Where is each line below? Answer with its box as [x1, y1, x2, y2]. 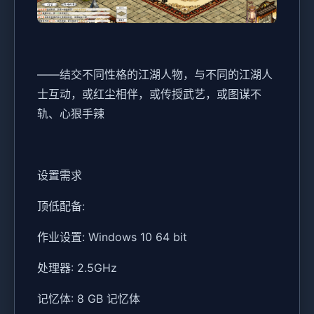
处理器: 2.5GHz [37, 260, 117, 275]
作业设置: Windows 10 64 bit [37, 229, 187, 244]
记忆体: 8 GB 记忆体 [37, 291, 140, 306]
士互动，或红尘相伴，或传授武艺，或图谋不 [37, 86, 261, 101]
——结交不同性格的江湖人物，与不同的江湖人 [37, 67, 273, 81]
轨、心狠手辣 [37, 106, 104, 121]
